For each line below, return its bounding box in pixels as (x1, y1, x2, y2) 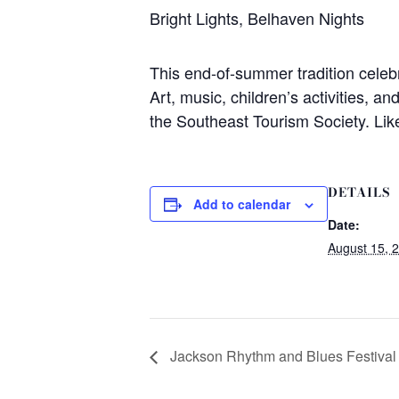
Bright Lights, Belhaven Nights (150, 6, 364, 29)
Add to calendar (193, 195, 290, 213)
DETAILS (328, 183, 390, 202)
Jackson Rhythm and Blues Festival (167, 345, 396, 366)
